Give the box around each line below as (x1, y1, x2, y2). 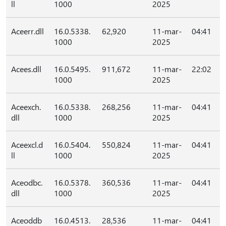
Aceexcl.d (11, 139, 43, 150)
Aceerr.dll (11, 26, 44, 36)
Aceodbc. (11, 177, 42, 188)
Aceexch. (11, 101, 41, 112)
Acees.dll (11, 64, 41, 74)
